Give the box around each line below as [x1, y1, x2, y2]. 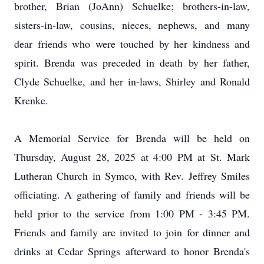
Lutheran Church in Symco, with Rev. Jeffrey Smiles [14, 169, 250, 183]
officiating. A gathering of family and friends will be [14, 187, 250, 202]
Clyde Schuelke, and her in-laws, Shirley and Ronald [14, 74, 250, 88]
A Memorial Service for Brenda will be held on [14, 131, 250, 145]
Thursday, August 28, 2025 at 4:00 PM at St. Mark [14, 150, 250, 164]
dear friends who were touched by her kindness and [14, 37, 250, 51]
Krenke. [14, 93, 48, 107]
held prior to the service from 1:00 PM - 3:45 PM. [14, 206, 250, 220]
